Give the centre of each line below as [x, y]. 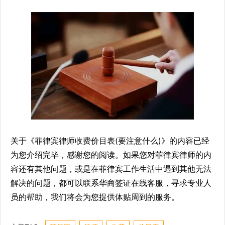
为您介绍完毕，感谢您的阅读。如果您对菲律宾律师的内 [111, 155]
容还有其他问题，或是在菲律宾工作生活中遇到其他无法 [111, 169]
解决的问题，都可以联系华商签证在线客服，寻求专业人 [111, 183]
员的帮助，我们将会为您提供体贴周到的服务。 [95, 197]
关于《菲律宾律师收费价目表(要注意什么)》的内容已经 [110, 141]
